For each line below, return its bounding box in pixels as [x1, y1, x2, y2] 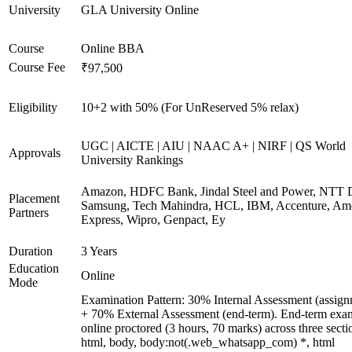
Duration [9, 244, 53, 258]
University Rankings [81, 153, 183, 167]
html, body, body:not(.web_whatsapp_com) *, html [81, 335, 335, 349]
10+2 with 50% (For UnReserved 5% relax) [81, 101, 299, 114]
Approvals [9, 146, 60, 159]
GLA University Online [81, 3, 199, 16]
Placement [9, 192, 60, 205]
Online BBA [81, 42, 145, 55]
